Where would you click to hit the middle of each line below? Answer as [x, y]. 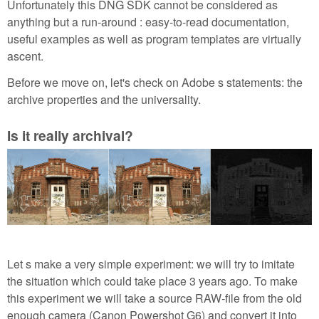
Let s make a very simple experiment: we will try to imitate [151, 264]
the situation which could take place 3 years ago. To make [152, 281]
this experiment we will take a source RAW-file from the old [155, 298]
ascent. [25, 56]
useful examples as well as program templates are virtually [154, 39]
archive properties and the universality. [104, 100]
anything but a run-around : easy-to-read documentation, [148, 22]
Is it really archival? [70, 135]
